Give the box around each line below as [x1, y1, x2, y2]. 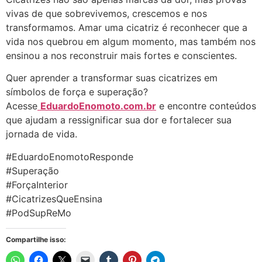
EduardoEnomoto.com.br [40, 100, 156, 112]
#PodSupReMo [6, 206, 71, 219]
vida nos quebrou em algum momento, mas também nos [6, 35, 256, 47]
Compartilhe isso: [6, 235, 66, 244]
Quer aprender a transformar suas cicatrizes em [6, 72, 218, 84]
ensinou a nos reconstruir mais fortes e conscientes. [6, 49, 237, 61]
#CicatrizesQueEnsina [6, 192, 102, 205]
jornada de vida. [6, 128, 77, 140]
